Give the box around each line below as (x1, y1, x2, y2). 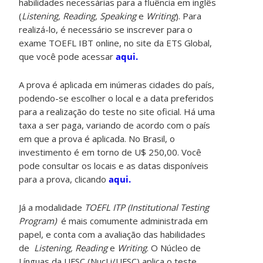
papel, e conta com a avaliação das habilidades (19, 228, 206, 240)
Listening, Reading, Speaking (22, 9, 139, 22)
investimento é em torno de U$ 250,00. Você (19, 146, 202, 158)
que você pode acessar (19, 50, 116, 62)
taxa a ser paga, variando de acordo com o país (19, 119, 211, 131)
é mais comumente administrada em (56, 214, 208, 227)
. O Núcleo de (147, 241, 201, 254)
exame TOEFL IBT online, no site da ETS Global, (19, 36, 213, 49)
